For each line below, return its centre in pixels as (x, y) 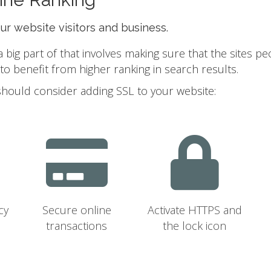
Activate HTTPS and (194, 210)
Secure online (77, 210)
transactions (77, 226)
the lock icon (194, 226)
